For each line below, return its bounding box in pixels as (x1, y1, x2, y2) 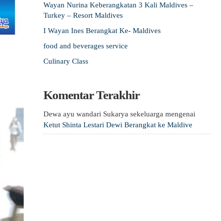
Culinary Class (43, 57, 88, 65)
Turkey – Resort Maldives (43, 11, 123, 19)
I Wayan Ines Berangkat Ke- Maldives (43, 27, 161, 35)
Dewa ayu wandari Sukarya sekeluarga (43, 110, 163, 118)
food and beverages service (43, 42, 128, 50)
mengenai (163, 110, 195, 118)
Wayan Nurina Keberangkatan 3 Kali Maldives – (43, 1, 193, 9)
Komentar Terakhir (43, 88, 140, 102)
